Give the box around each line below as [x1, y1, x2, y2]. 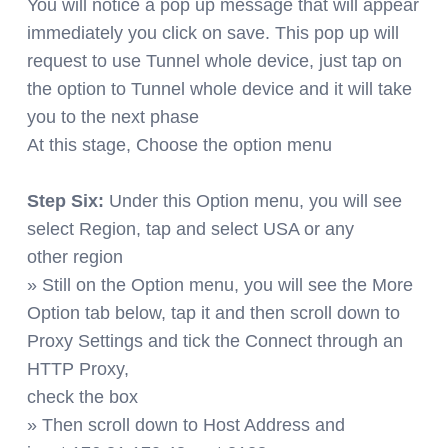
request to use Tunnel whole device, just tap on [27, 50, 402, 71]
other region [27, 246, 123, 267]
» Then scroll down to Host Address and [27, 414, 345, 435]
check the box [27, 386, 138, 407]
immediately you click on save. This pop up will [27, 22, 399, 43]
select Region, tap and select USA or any [27, 218, 354, 239]
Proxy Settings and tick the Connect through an [27, 330, 403, 351]
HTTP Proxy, [27, 358, 129, 379]
